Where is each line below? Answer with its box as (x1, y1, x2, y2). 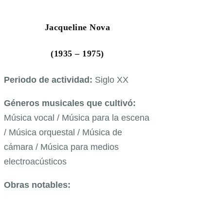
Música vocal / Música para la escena (4, 113, 149, 123)
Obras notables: (4, 180, 71, 190)
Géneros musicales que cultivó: (4, 98, 136, 109)
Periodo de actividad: (4, 75, 95, 85)
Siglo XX (95, 75, 128, 85)
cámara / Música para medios (4, 142, 119, 152)
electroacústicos (4, 157, 67, 167)
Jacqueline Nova (44, 22, 110, 33)
